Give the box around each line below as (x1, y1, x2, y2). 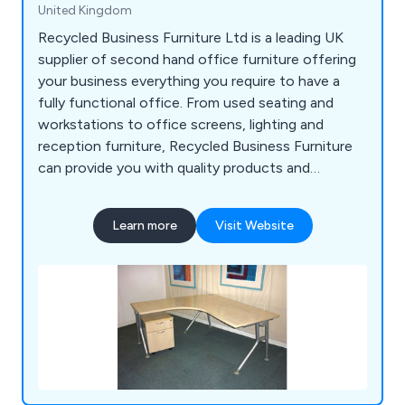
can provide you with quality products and (38, 159, 310, 177)
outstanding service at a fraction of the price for (38, 181, 355, 199)
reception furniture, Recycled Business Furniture (38, 137, 353, 155)
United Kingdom (38, 3, 132, 19)
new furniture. (38, 202, 129, 221)
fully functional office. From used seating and (38, 94, 334, 112)
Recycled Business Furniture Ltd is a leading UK (38, 29, 344, 47)
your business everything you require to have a (38, 72, 340, 90)
